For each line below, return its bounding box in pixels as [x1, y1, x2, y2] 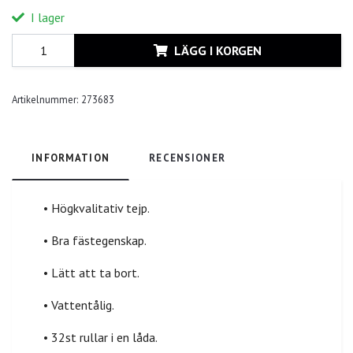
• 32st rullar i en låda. [43, 329, 158, 346]
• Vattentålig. [43, 297, 114, 314]
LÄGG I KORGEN [174, 42, 262, 58]
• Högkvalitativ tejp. [43, 200, 150, 217]
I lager [28, 9, 65, 26]
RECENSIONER [149, 151, 226, 165]
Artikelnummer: [12, 93, 78, 107]
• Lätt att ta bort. [43, 265, 139, 281]
